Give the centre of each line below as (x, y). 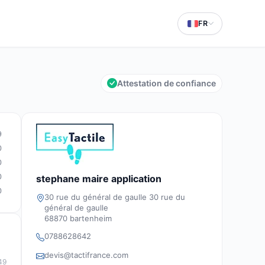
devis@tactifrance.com (86, 255)
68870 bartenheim (78, 218)
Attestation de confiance (167, 83)
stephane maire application (99, 179)
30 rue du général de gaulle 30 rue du (115, 197)
